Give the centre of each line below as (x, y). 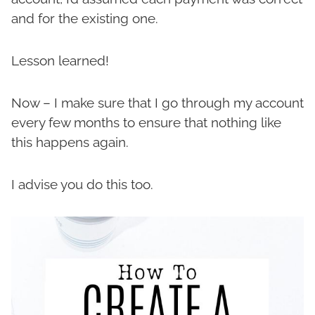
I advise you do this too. (82, 185)
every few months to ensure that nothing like (146, 123)
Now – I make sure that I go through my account (157, 103)
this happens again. (70, 142)
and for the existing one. (85, 19)
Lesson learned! (60, 61)
